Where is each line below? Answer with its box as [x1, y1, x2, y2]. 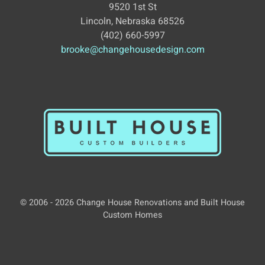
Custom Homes [103, 209, 162, 222]
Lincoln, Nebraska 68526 [80, 14, 185, 28]
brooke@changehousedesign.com [60, 42, 205, 57]
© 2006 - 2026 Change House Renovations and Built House [20, 196, 245, 209]
